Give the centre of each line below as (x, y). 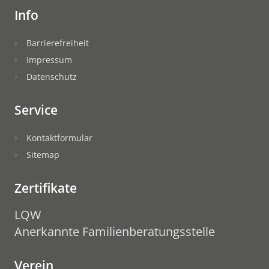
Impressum (49, 60)
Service (36, 110)
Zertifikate (46, 188)
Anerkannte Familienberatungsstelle (115, 231)
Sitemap (43, 154)
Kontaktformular (59, 138)
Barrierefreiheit (58, 43)
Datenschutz (52, 77)
